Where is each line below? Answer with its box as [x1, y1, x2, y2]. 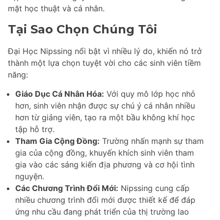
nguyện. [15, 171, 44, 182]
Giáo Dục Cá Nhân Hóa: [15, 89, 104, 99]
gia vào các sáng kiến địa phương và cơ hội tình [15, 160, 194, 170]
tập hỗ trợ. [15, 124, 55, 135]
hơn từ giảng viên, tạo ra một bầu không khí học [15, 112, 195, 123]
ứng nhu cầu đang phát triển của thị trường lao [15, 207, 189, 217]
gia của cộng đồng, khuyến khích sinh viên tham [15, 148, 194, 158]
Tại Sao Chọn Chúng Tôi [8, 22, 157, 37]
